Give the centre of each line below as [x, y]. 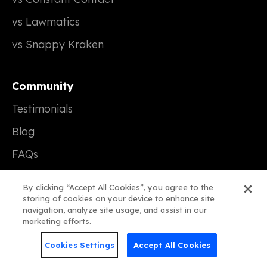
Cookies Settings [79, 245]
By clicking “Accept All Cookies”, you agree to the [118, 187]
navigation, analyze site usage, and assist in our [115, 210]
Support [33, 176]
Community [43, 86]
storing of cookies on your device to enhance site [119, 198]
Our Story [37, 241]
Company [38, 218]
